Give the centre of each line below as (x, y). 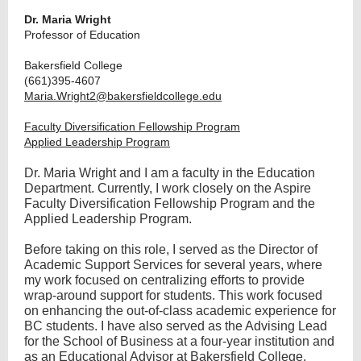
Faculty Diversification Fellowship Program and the (170, 203)
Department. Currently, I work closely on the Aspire (168, 188)
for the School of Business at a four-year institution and (179, 341)
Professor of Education (82, 35)
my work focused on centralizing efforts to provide (164, 280)
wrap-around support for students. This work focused (173, 295)
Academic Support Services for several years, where (173, 265)
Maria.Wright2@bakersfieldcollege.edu (123, 96)
